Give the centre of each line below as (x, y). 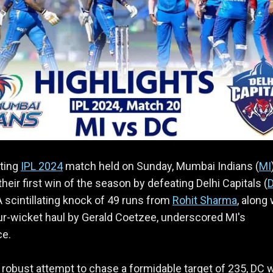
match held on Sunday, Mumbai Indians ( (161, 166)
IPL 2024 (42, 166)
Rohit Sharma (205, 200)
